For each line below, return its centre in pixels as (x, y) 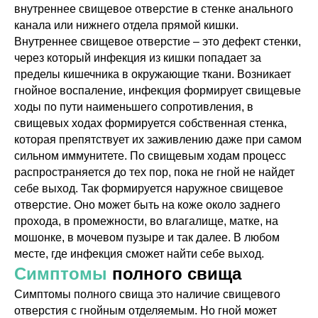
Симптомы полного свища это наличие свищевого (147, 294)
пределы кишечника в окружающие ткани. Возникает (153, 74)
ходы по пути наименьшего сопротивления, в (134, 107)
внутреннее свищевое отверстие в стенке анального (154, 9)
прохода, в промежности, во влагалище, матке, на (146, 221)
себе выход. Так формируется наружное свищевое (149, 188)
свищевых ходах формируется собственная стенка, (150, 123)
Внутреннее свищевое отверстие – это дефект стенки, (158, 42)
